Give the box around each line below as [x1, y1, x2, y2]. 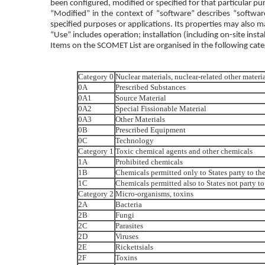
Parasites [115, 221, 143, 230]
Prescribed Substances [115, 82, 186, 92]
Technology [115, 135, 154, 145]
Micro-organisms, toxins [115, 189, 193, 198]
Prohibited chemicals [115, 157, 183, 166]
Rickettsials [115, 242, 153, 251]
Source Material [115, 93, 166, 102]
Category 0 [77, 72, 114, 81]
